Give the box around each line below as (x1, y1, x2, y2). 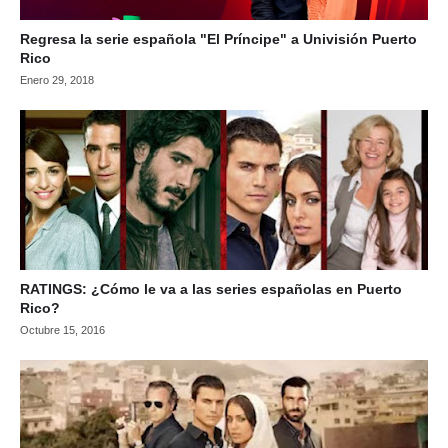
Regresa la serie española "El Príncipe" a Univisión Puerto (20, 31, 417, 47)
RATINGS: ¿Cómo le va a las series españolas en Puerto (20, 281, 402, 297)
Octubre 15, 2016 (20, 324, 105, 336)
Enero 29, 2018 (20, 74, 94, 86)
